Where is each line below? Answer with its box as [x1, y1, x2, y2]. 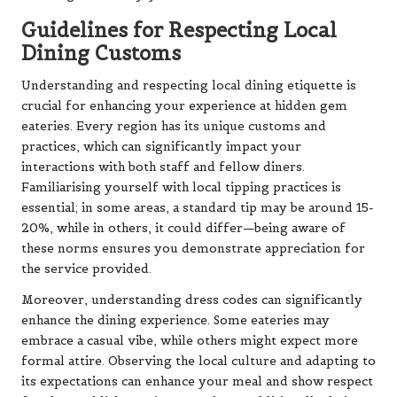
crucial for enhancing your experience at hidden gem [21, 97, 347, 113]
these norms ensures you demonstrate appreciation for [21, 240, 365, 256]
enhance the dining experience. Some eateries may [21, 312, 330, 328]
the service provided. [21, 261, 152, 276]
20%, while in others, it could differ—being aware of [21, 220, 346, 236]
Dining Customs [21, 40, 181, 66]
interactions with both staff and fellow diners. [21, 159, 305, 175]
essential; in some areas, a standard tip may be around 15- [21, 199, 374, 215]
